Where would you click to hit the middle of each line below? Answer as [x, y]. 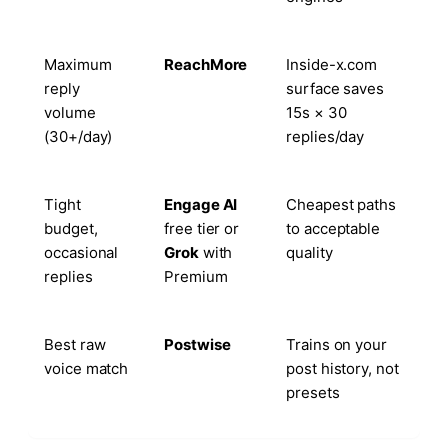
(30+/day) [78, 136]
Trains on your [337, 344]
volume [70, 112]
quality [309, 252]
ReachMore [206, 64]
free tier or [202, 228]
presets [313, 392]
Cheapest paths [341, 204]
